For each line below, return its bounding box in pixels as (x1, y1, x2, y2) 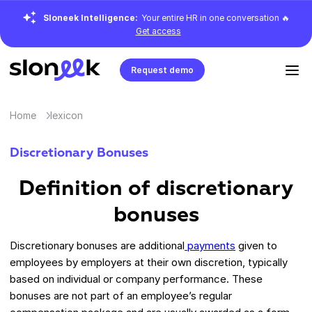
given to (235, 238, 277, 252)
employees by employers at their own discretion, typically (10, 255, 288, 269)
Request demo (131, 65, 194, 75)
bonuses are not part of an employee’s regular (10, 288, 232, 302)
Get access (135, 26, 181, 36)
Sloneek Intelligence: (43, 12, 138, 23)
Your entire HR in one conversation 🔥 (141, 12, 290, 23)
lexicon (50, 109, 84, 121)
